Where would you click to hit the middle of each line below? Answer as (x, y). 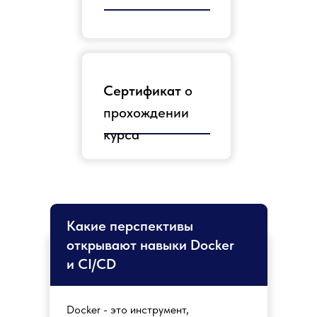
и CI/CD (91, 264)
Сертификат (142, 91)
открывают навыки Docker (150, 245)
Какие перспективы (130, 226)
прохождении (146, 113)
